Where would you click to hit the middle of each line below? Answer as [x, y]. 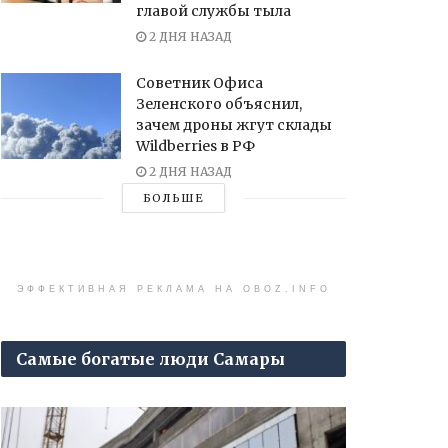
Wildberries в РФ [195, 146]
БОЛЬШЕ [173, 198]
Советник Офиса [199, 83]
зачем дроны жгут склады [234, 125]
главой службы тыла [213, 11]
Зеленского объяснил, [219, 104]
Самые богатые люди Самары [150, 359]
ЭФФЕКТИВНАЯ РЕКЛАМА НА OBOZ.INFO [173, 289]
